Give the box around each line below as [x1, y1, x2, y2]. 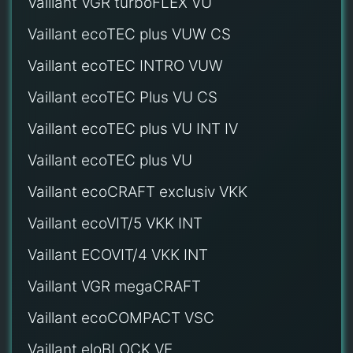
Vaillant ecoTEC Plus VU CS [28, 87, 217, 106]
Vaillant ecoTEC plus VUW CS [28, 24, 231, 43]
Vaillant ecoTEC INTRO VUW [28, 56, 223, 75]
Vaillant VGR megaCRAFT [28, 277, 201, 295]
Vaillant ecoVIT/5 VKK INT [28, 214, 203, 232]
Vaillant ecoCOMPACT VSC [28, 308, 214, 327]
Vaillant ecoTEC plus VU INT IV [28, 119, 238, 138]
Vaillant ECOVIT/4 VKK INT [28, 245, 208, 264]
